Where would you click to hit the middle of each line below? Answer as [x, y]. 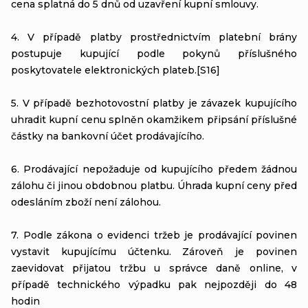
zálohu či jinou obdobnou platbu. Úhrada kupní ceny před [154, 185]
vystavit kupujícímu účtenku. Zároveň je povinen [154, 251]
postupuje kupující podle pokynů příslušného [154, 53]
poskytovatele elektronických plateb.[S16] [117, 70]
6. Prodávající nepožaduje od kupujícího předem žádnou [154, 169]
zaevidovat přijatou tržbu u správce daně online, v [154, 268]
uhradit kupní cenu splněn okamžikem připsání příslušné [154, 119]
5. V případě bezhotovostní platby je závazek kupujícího [154, 103]
